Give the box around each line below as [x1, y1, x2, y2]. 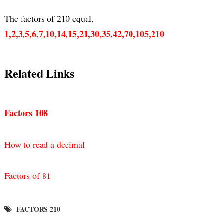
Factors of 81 [4, 169, 51, 181]
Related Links [4, 64, 74, 82]
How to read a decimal [4, 138, 85, 150]
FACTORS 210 [16, 203, 60, 214]
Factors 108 [4, 106, 48, 119]
